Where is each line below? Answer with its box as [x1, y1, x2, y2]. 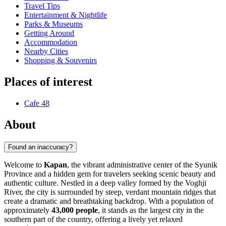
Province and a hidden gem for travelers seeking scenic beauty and [4, 169, 215, 178]
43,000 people [51, 205, 98, 214]
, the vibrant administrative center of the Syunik [67, 160, 217, 169]
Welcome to [4, 160, 44, 169]
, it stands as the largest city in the [98, 205, 204, 214]
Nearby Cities [24, 47, 68, 56]
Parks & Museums [24, 20, 83, 29]
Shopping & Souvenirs [24, 56, 97, 65]
